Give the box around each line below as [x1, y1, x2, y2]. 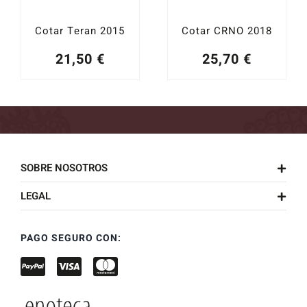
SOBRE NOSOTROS [20, 160, 108, 175]
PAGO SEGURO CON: [20, 230, 121, 245]
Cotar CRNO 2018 [182, 23, 272, 38]
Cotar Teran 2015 [35, 23, 125, 38]
